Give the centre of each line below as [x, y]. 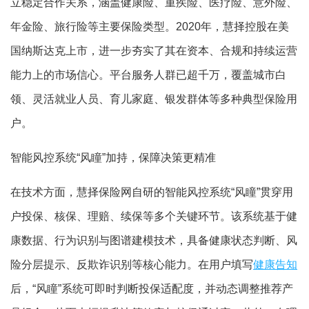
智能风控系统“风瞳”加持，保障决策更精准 [113, 158]
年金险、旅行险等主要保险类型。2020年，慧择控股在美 [150, 27]
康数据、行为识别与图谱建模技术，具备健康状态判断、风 [154, 241]
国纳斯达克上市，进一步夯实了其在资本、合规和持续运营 [154, 51]
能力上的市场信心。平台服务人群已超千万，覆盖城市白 [148, 75]
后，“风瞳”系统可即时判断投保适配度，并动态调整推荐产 [152, 289]
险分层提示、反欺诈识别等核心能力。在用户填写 [132, 265]
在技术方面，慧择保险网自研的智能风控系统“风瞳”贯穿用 [152, 192]
